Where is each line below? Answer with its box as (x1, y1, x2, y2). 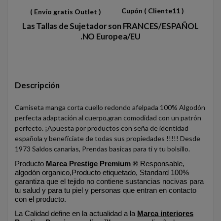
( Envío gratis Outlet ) (30, 7, 101, 16)
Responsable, (140, 159, 184, 168)
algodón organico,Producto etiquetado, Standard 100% (15, 168, 189, 177)
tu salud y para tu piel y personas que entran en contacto (15, 185, 196, 194)
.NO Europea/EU (80, 31, 141, 41)
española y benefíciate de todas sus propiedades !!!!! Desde (15, 134, 200, 143)
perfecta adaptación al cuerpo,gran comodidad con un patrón (15, 113, 201, 122)
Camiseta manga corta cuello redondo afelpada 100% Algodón (15, 103, 205, 111)
